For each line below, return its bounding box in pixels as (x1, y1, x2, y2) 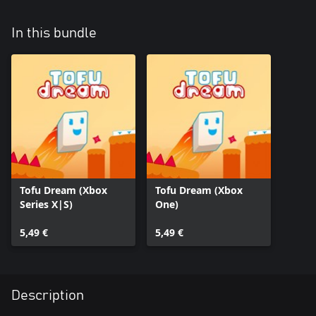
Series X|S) (20, 197, 73, 211)
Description (11, 288, 84, 303)
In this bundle (11, 26, 97, 40)
